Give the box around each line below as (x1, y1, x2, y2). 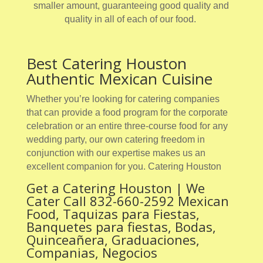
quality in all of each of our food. (64, 14, 198, 25)
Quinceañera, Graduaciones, (26, 231, 200, 249)
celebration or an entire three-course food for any (26, 121, 228, 131)
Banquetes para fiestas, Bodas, (26, 218, 216, 236)
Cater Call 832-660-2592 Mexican (26, 192, 229, 210)
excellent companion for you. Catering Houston (26, 161, 221, 172)
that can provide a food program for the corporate (26, 107, 228, 118)
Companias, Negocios (26, 244, 157, 262)
